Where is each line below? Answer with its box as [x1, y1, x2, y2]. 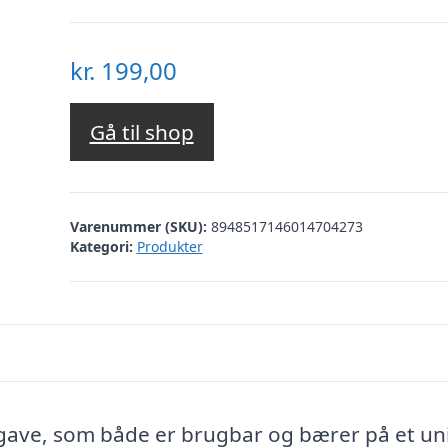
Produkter [136, 236, 203, 256]
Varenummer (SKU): [69, 216, 211, 236]
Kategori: [69, 236, 133, 256]
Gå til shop [89, 118, 194, 147]
